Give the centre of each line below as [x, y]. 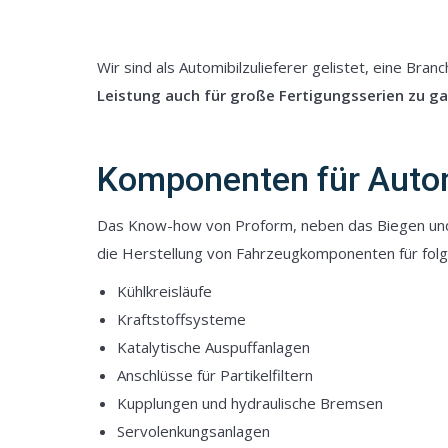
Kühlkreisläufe [164, 291]
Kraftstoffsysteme [181, 319]
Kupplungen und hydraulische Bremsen [250, 403]
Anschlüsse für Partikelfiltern [215, 375]
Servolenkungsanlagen [193, 431]
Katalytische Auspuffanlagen [213, 347]
